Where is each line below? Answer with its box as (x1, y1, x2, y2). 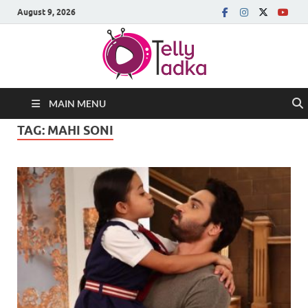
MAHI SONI (47, 123, 113, 137)
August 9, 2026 (17, 6, 76, 17)
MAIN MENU (49, 98, 106, 109)
